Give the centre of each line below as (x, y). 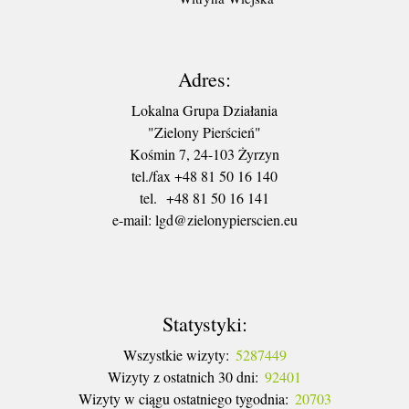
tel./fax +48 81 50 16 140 (204, 175)
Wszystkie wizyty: (176, 354)
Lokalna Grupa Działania (204, 110)
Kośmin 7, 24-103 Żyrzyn (204, 153)
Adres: (204, 79)
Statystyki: (204, 323)
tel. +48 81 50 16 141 (204, 197)
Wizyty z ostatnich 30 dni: (183, 376)
